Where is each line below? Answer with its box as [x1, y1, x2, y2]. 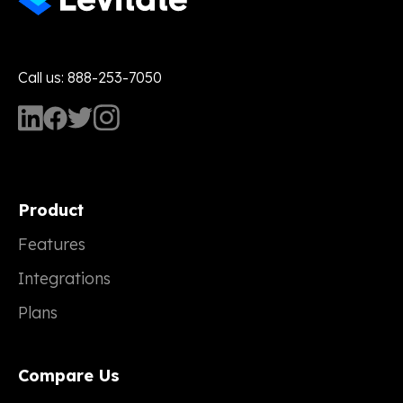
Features [18, 234, 85, 255]
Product [18, 200, 84, 221]
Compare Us [18, 365, 120, 387]
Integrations [18, 268, 111, 290]
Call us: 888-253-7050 [18, 68, 162, 87]
